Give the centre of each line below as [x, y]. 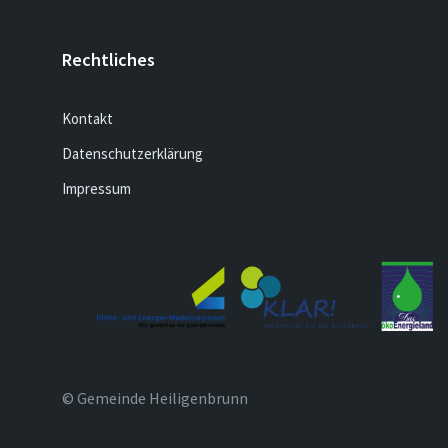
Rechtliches [108, 59]
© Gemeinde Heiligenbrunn [155, 397]
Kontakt [87, 118]
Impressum [96, 188]
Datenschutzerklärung [132, 153]
